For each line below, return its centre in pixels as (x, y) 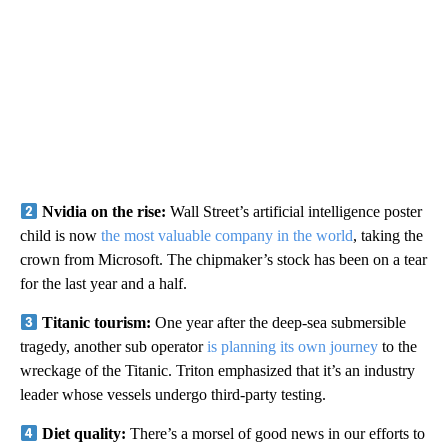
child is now (60, 236)
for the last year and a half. (103, 284)
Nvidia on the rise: (106, 212)
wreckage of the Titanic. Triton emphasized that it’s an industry (217, 371)
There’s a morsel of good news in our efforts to (278, 434)
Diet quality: (86, 434)
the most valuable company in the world (227, 236)
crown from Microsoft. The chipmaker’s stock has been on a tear (223, 260)
